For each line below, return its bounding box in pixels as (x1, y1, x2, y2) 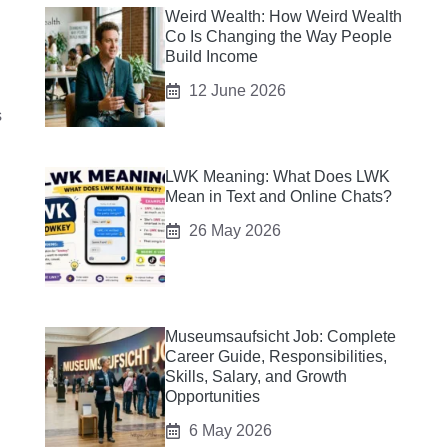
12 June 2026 (188, 82, 286, 99)
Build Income (164, 48, 258, 65)
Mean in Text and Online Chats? (164, 188, 392, 205)
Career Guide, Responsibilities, (164, 348, 387, 365)
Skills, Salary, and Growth (164, 368, 347, 385)
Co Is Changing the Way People (164, 28, 392, 45)
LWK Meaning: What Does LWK (164, 168, 390, 185)
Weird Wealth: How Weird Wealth (164, 8, 402, 25)
